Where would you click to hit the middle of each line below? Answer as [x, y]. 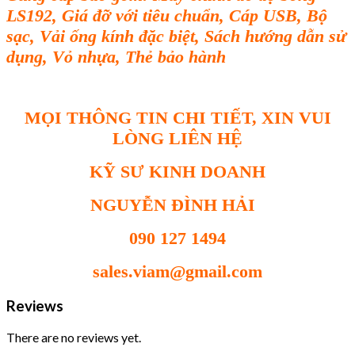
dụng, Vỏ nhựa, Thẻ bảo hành [116, 57]
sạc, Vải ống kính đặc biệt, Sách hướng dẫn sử [176, 36]
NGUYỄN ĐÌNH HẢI [177, 205]
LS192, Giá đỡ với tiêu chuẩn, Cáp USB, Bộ [167, 16]
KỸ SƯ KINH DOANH [177, 172]
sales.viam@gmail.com [177, 272]
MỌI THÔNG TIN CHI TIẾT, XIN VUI [177, 118]
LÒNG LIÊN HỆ [177, 139]
